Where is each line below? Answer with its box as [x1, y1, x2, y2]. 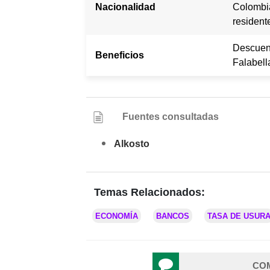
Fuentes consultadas [122, 111, 219, 122]
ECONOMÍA [95, 212, 138, 221]
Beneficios [95, 50, 144, 61]
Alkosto [114, 139, 149, 149]
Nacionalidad [95, 2, 155, 13]
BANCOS [156, 212, 189, 221]
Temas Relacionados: [94, 186, 205, 199]
